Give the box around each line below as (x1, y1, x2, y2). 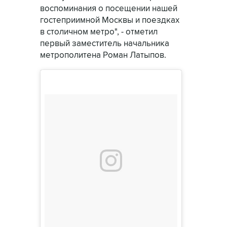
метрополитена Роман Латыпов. (40, 50, 166, 60)
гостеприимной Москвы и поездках (40, 15, 179, 25)
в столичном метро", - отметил (40, 27, 158, 37)
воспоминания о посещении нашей (40, 4, 177, 14)
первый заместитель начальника (40, 39, 169, 49)
